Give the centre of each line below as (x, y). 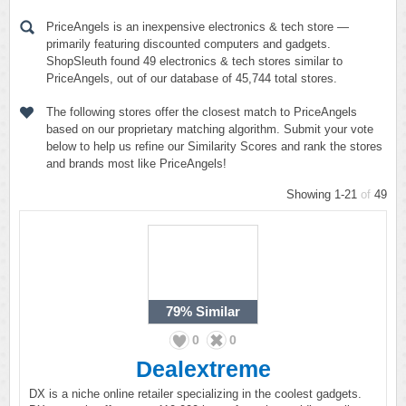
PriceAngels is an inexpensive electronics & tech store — (198, 27)
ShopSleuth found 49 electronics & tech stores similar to (194, 61)
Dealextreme (203, 369)
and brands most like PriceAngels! (136, 164)
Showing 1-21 (324, 194)
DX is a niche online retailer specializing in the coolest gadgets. (195, 394)
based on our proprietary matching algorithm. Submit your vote (210, 129)
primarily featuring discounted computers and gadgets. (188, 44)
